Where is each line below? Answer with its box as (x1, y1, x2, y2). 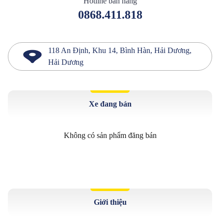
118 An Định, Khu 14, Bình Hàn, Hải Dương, (48, 46, 192, 55)
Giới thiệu (93, 198, 127, 206)
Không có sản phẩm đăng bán (63, 131, 157, 139)
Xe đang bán (88, 100, 132, 108)
